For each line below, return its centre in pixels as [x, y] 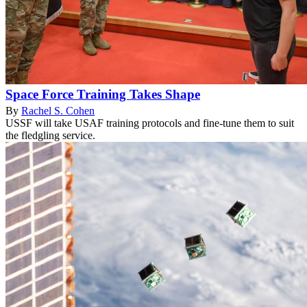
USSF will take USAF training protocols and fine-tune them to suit [150, 123]
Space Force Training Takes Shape [103, 95]
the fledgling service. [50, 136]
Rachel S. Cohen [58, 111]
